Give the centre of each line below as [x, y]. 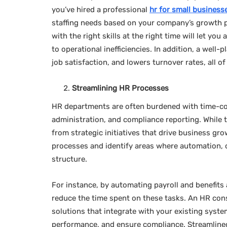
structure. [70, 159]
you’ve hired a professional [101, 10]
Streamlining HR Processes [120, 88]
